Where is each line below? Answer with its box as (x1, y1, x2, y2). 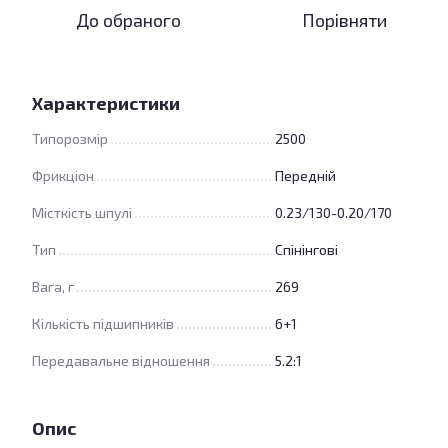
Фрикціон (32, 167, 94, 184)
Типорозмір (32, 130, 108, 147)
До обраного (75, 9, 181, 31)
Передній (275, 167, 336, 184)
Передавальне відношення (32, 352, 210, 369)
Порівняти (301, 9, 387, 31)
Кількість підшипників (32, 315, 174, 332)
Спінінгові (275, 241, 338, 258)
